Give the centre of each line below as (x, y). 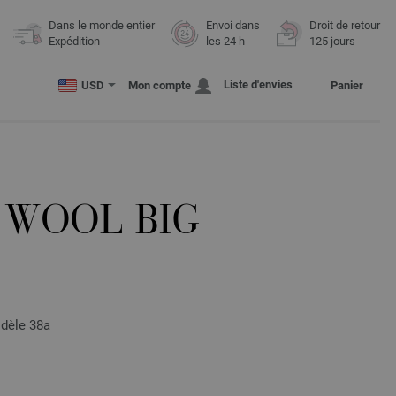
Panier (347, 86)
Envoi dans (233, 25)
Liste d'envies (258, 84)
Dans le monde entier (102, 25)
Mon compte (160, 86)
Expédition (74, 41)
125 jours (332, 41)
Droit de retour (345, 25)
